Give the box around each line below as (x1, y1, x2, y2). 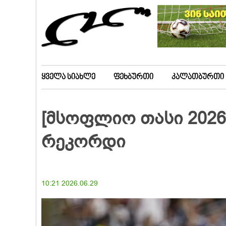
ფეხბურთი (114, 73, 153, 81)
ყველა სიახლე (41, 73, 95, 81)
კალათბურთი (172, 73, 224, 81)
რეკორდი (41, 130, 126, 153)
